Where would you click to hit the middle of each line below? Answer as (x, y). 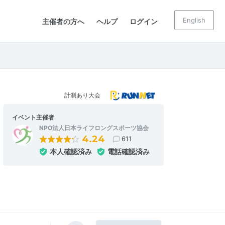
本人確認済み (71, 151)
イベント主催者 (33, 117)
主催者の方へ (63, 21)
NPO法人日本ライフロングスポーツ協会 (94, 128)
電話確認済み (128, 151)
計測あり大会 (83, 95)
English (194, 20)
